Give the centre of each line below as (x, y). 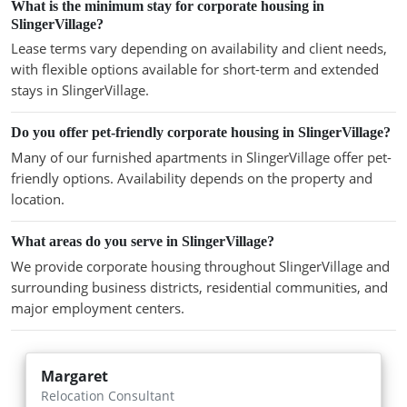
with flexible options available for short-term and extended (195, 69)
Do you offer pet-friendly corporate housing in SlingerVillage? (201, 133)
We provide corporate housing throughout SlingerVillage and (200, 266)
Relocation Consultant (108, 395)
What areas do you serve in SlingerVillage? (143, 242)
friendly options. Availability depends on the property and (192, 179)
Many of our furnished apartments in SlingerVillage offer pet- (201, 158)
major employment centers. (98, 308)
